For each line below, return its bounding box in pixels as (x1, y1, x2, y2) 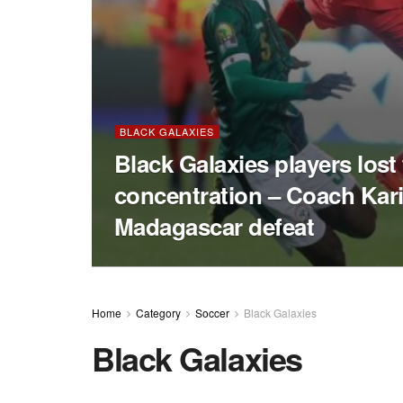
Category (136, 305, 181, 320)
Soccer (195, 305, 229, 320)
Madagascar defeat (114, 210, 315, 243)
